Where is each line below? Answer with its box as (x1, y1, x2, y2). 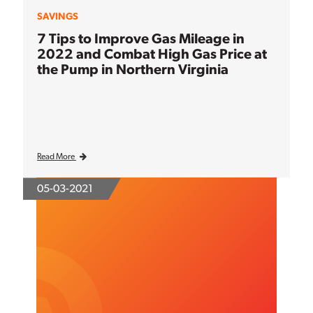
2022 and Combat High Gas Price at (37, 45, 267, 62)
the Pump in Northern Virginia (37, 60, 228, 78)
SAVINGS (37, 10, 78, 22)
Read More (37, 152, 76, 162)
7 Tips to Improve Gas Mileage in (37, 29, 245, 47)
